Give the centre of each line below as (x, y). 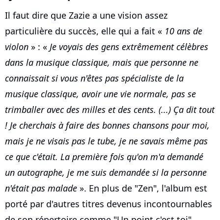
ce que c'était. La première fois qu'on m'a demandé (104, 156)
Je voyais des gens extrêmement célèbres (129, 46)
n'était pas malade (41, 188)
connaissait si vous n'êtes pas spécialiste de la (94, 78)
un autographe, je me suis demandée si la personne (106, 172)
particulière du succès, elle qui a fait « (85, 31)
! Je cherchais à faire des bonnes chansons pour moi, (107, 125)
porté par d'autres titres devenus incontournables (109, 204)
